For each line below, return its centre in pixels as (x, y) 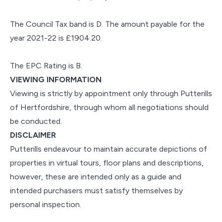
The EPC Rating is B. (46, 65)
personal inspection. (46, 204)
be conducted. (36, 121)
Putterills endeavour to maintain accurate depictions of (109, 149)
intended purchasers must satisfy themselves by (96, 190)
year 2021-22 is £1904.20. (56, 38)
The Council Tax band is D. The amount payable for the (107, 24)
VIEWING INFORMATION (56, 79)
